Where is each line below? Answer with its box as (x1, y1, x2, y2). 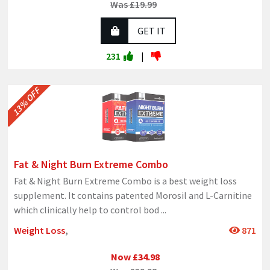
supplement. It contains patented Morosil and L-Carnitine (14, 189, 252, 202)
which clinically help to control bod (14, 204, 161, 216)
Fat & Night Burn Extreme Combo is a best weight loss (14, 175, 237, 187)
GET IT (137, 25, 166, 37)
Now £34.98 (110, 251, 160, 263)
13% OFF (10, 85, 43, 118)
